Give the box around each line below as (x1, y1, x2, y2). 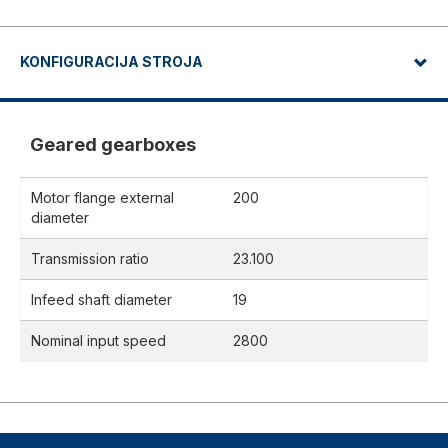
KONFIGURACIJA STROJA (20, 53, 203, 71)
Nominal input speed (31, 332, 166, 350)
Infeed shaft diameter (31, 291, 172, 309)
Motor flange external (31, 189, 174, 207)
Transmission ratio (31, 250, 149, 268)
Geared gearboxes (30, 134, 196, 156)
